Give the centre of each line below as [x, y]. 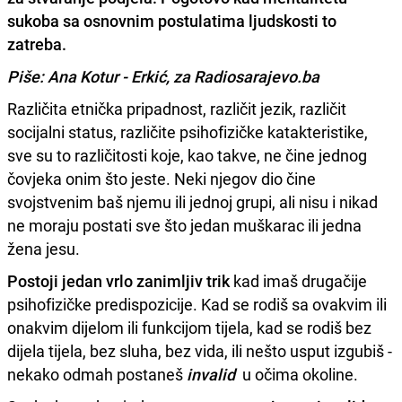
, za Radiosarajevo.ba [245, 76]
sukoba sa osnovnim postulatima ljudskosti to [172, 20]
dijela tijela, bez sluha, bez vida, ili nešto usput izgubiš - [200, 350]
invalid [211, 374]
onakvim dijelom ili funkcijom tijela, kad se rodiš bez [189, 327]
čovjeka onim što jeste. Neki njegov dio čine [162, 178]
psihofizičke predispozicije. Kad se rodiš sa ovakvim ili [197, 304]
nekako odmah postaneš [97, 374]
